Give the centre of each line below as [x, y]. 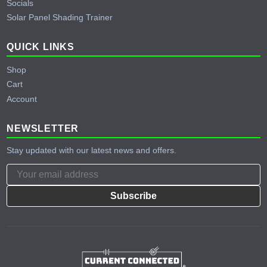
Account [22, 99]
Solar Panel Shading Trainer [60, 18]
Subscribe [133, 195]
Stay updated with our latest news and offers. [92, 150]
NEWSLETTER [43, 128]
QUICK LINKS [41, 47]
